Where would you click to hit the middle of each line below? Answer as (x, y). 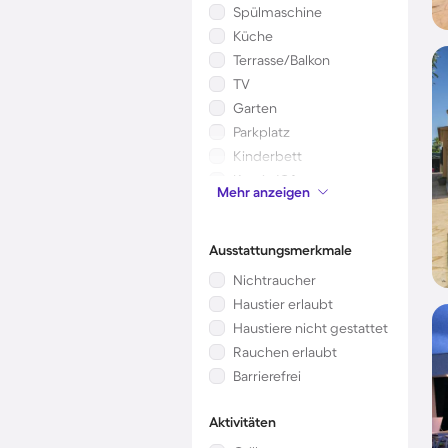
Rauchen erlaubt (285, 352)
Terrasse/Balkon (281, 60)
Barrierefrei (267, 376)
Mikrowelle (266, 204)
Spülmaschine (277, 12)
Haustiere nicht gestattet (310, 328)
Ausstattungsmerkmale (280, 250)
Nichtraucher (274, 280)
